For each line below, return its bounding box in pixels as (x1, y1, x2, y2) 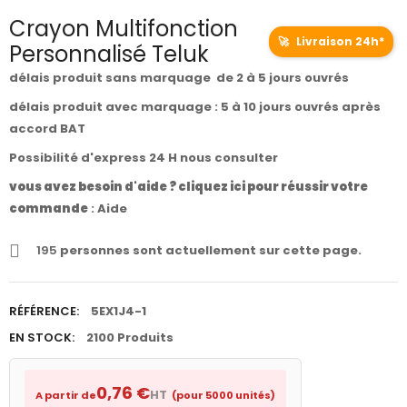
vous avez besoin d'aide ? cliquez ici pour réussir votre (9, 178, 368, 196)
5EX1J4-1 (91, 303, 146, 321)
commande (9, 200, 88, 218)
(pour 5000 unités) (172, 388, 275, 403)
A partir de (35, 388, 96, 403)
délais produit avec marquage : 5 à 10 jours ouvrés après (9, 98, 381, 116)
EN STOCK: (9, 329, 74, 347)
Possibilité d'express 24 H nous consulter (9, 149, 281, 167)
